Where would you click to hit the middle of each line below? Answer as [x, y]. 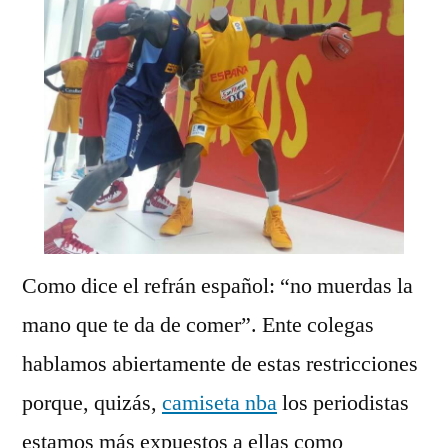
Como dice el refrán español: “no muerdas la [217, 285]
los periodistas [343, 402]
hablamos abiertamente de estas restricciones [220, 363]
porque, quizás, [92, 402]
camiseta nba [219, 402]
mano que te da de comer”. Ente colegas [198, 324]
